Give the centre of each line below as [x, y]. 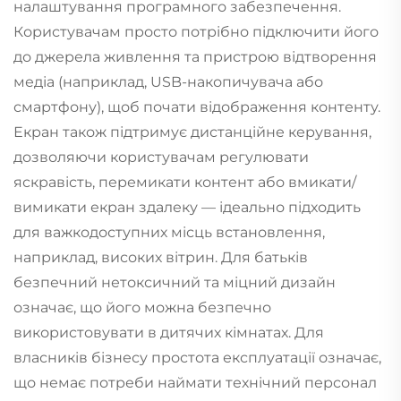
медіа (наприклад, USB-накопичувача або [168, 81]
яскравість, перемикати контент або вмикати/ [185, 182]
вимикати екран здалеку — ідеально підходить [187, 207]
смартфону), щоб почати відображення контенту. [197, 107]
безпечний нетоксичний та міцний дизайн [175, 282]
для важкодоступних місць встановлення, [169, 232]
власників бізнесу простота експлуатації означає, [197, 357]
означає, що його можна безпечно [142, 307]
